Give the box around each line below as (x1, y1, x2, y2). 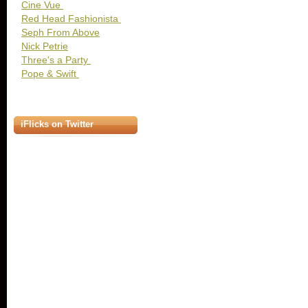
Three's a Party (21, 54, 91, 65)
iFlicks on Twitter (21, 119, 93, 129)
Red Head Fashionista (21, 13, 121, 24)
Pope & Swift (21, 68, 79, 79)
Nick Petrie (21, 41, 68, 52)
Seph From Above (21, 27, 100, 38)
